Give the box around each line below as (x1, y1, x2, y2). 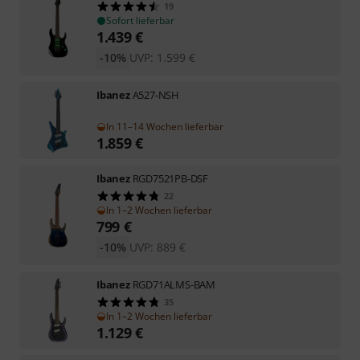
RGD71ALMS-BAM (132, 276, 216, 292)
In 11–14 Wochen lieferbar (106, 119, 223, 133)
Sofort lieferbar (106, 13, 174, 27)
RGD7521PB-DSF (132, 170, 209, 186)
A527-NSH (132, 87, 180, 102)
